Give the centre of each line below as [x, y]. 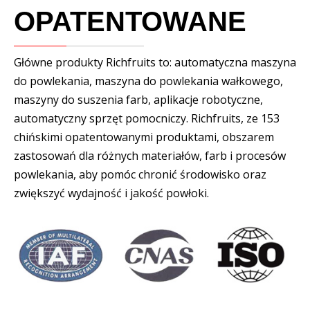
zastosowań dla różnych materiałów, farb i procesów [150, 156]
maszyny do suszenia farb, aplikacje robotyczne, [138, 100]
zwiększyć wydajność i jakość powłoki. [113, 193]
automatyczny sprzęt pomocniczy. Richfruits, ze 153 [147, 119]
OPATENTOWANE [130, 22]
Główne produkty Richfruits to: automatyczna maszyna [155, 63]
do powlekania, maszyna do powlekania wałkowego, [148, 81]
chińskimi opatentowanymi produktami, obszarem [144, 137]
